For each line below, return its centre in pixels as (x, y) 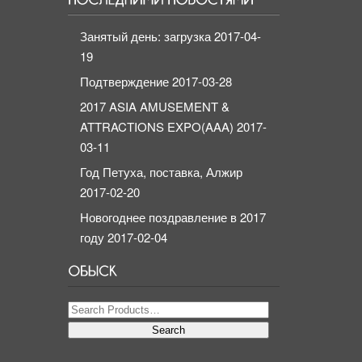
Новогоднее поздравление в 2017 (173, 217)
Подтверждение (124, 82)
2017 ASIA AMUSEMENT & (155, 107)
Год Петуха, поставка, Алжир (161, 172)
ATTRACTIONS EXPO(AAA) (157, 127)
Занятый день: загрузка (145, 36)
